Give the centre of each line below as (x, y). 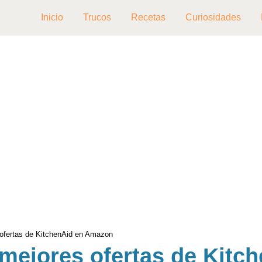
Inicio (52, 18)
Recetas (148, 18)
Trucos (97, 18)
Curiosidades (213, 18)
